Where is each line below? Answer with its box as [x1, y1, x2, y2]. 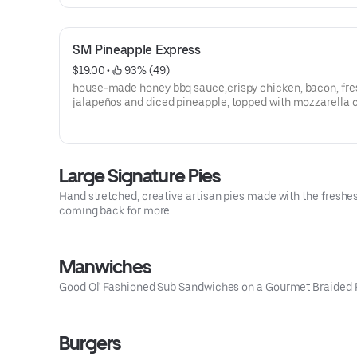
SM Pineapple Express [73, 42, 201, 57]
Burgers [59, 331, 121, 355]
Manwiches [59, 255, 151, 278]
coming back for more [59, 204, 171, 217]
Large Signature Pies [59, 164, 220, 187]
